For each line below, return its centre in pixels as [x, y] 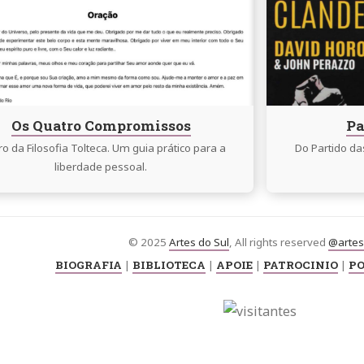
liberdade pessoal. [101, 166]
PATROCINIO [300, 265]
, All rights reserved [279, 243]
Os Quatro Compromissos [101, 125]
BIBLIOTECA [169, 265]
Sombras [292, 35]
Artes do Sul [199, 243]
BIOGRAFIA [88, 265]
